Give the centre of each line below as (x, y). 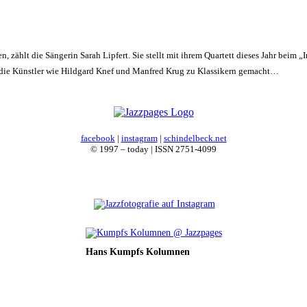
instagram (139, 138)
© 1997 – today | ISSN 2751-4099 (153, 149)
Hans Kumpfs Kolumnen (137, 252)
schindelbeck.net (195, 138)
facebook (98, 138)
